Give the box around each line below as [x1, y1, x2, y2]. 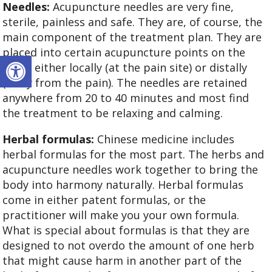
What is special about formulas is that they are [2, 222, 250, 237]
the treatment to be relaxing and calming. [2, 105, 223, 120]
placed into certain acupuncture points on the [2, 44, 246, 59]
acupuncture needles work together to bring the [2, 161, 259, 177]
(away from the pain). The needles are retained [2, 75, 248, 90]
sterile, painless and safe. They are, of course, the [2, 14, 263, 29]
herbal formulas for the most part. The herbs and [2, 146, 265, 161]
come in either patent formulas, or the [2, 192, 206, 207]
